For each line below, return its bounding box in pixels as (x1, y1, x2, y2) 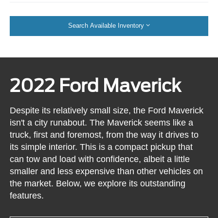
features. (10, 190, 44, 200)
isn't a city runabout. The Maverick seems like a (10, 117, 194, 127)
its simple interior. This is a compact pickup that (10, 142, 193, 152)
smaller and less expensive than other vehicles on (10, 166, 203, 176)
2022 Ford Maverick (10, 75, 182, 97)
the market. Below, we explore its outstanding (10, 178, 186, 188)
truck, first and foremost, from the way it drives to (10, 129, 199, 140)
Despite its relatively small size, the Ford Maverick (10, 105, 204, 115)
